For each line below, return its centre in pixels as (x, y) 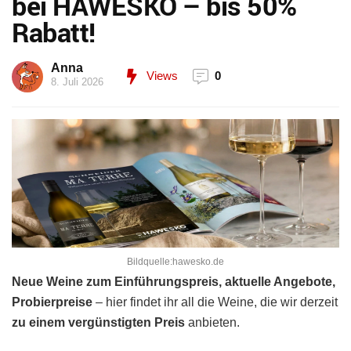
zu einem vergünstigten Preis (98, 323)
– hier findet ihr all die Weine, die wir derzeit (215, 302)
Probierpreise (52, 302)
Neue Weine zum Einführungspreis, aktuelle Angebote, (174, 282)
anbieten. (212, 323)
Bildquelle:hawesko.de (175, 262)
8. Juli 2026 (77, 82)
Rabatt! (54, 32)
